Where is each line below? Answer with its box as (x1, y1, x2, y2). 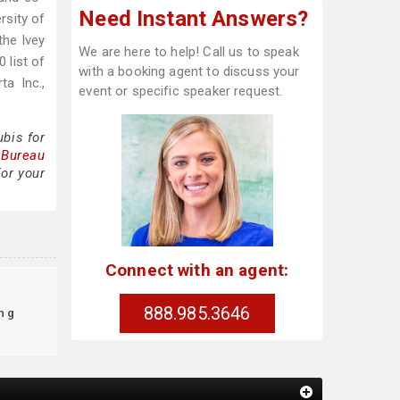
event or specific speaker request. (79, 83, 283, 99)
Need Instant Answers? (79, 6, 309, 31)
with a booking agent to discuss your (79, 63, 300, 79)
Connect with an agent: (104, 259, 289, 280)
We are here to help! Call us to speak (79, 44, 299, 60)
